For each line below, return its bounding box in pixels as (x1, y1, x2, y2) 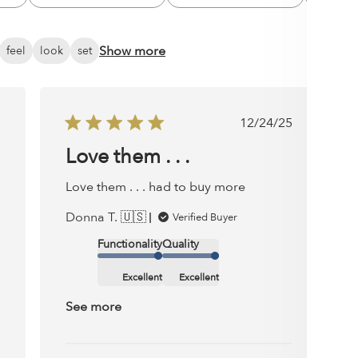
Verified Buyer (173, 210, 237, 225)
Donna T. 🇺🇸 (66, 209, 146, 227)
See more (66, 298, 121, 316)
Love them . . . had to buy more (66, 178, 245, 197)
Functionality (97, 237, 162, 253)
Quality (162, 237, 199, 253)
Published (265, 113, 321, 132)
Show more (99, 42, 165, 60)
